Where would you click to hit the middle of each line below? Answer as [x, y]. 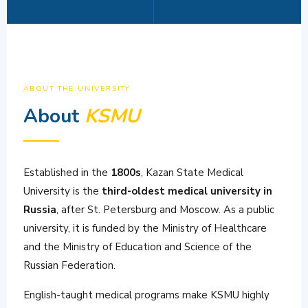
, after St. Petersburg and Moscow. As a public [165, 210]
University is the [63, 191]
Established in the [67, 173]
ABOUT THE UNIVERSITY [77, 89]
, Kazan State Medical [192, 173]
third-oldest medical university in [187, 191]
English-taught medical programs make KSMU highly [146, 295]
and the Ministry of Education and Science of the [137, 247]
